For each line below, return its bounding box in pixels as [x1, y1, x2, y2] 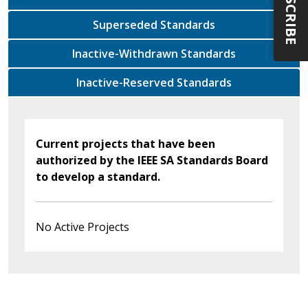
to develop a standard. [36, 168, 160, 184]
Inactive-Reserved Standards [177, 74, 232, 90]
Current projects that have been [36, 135, 215, 151]
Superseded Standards [160, 16, 215, 32]
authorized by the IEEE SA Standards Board [36, 152, 268, 168]
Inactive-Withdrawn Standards [181, 45, 236, 61]
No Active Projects [36, 219, 129, 234]
